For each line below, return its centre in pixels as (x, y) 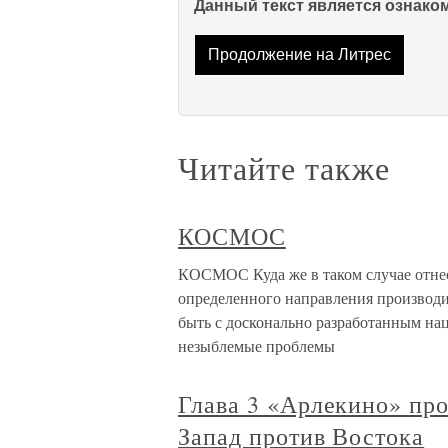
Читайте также (284, 168)
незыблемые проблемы (256, 346)
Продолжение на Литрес (299, 55)
